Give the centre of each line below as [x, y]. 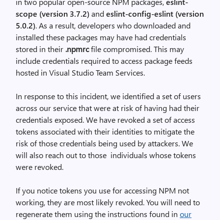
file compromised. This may [137, 49]
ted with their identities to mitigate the [130, 131]
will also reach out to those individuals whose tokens [106, 155]
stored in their [41, 49]
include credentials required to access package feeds [104, 61]
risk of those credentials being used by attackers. [98, 143]
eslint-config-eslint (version [155, 14]
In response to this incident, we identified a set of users [108, 96]
